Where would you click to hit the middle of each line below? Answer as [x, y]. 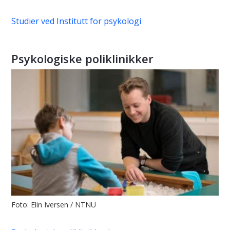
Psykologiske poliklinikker [82, 59]
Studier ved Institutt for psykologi [76, 21]
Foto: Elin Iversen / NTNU [54, 205]
